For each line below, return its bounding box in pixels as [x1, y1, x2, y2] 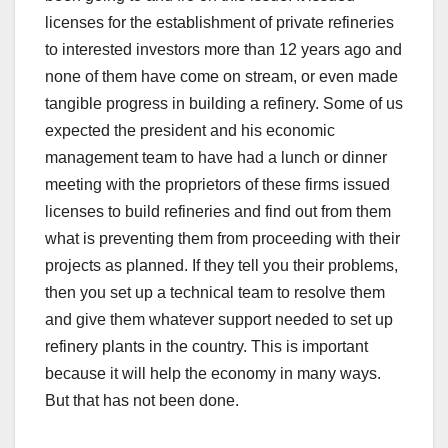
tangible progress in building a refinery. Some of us [45, 95, 403, 113]
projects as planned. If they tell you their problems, [45, 257, 398, 275]
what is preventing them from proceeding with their [45, 230, 400, 248]
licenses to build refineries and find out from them [45, 203, 391, 221]
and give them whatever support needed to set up [45, 311, 393, 329]
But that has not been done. [45, 392, 239, 410]
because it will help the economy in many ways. [45, 365, 381, 383]
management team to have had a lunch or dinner [45, 149, 387, 167]
